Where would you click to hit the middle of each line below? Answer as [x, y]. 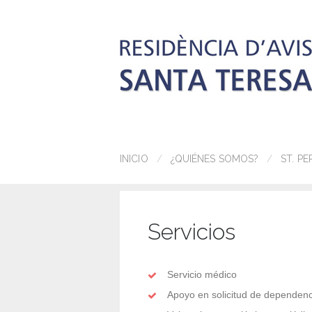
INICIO [134, 159]
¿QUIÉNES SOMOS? [214, 159]
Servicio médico [202, 274]
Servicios [192, 232]
